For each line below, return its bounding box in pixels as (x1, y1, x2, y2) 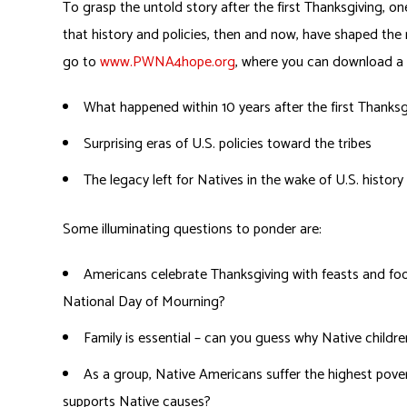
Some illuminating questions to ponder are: (63, 217, 322, 242)
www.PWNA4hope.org (100, 50, 235, 74)
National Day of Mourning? (63, 290, 225, 314)
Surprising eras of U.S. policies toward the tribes (84, 132, 372, 156)
